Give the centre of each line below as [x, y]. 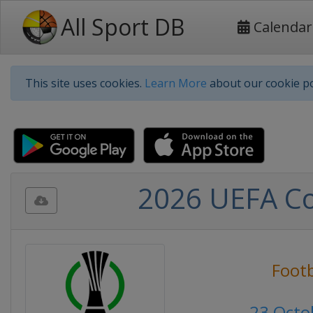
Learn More [176, 83]
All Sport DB [123, 27]
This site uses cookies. [85, 83]
